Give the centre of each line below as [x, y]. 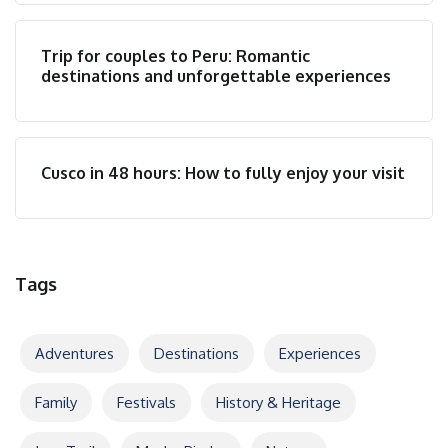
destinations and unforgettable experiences [216, 76]
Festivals [146, 402]
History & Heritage [278, 402]
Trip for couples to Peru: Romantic [175, 56]
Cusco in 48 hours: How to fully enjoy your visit [223, 173]
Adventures [74, 353]
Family [56, 402]
